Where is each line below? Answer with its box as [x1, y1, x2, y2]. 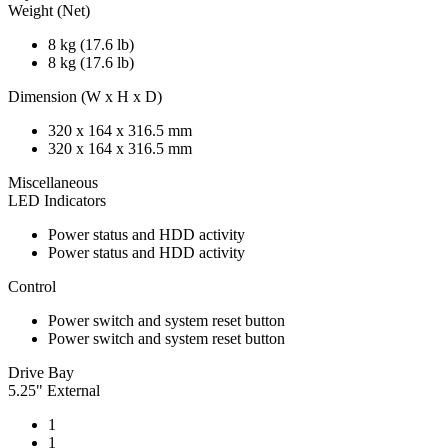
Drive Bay [8, 363, 74, 381]
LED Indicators [8, 191, 106, 209]
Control [8, 277, 56, 295]
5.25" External [8, 381, 100, 399]
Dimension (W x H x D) [8, 87, 162, 105]
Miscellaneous [8, 173, 98, 191]
